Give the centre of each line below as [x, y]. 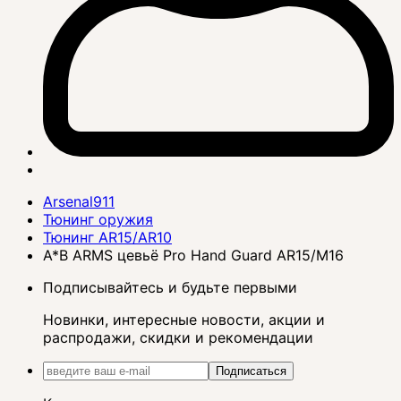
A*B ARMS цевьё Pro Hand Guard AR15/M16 [193, 255]
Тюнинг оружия [98, 219]
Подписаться [251, 371]
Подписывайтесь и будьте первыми [170, 287]
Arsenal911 [79, 201]
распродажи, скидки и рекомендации [178, 337]
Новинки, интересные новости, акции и [184, 319]
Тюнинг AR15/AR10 [107, 237]
